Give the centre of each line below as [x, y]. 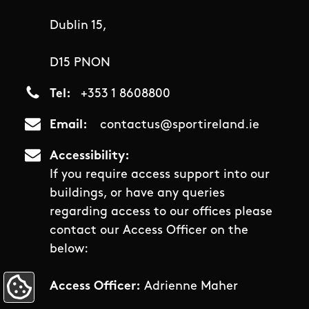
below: [69, 250]
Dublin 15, [78, 26]
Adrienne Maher [189, 287]
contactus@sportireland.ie [179, 126]
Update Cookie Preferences [99, 293]
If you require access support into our [160, 175]
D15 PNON [80, 63]
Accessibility [87, 157]
